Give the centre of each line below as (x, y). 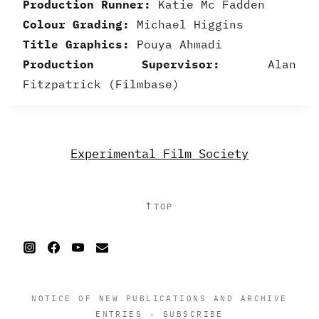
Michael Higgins (187, 24)
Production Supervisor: (121, 64)
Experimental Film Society (159, 153)
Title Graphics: (76, 44)
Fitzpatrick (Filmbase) (101, 84)
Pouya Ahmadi (176, 44)
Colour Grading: (76, 24)
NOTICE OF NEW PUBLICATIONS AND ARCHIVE (159, 298)
